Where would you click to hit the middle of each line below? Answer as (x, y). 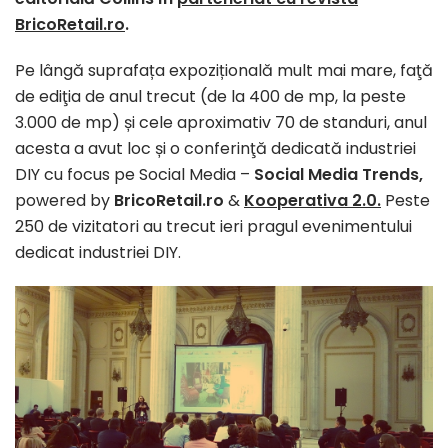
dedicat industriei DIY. (98, 252)
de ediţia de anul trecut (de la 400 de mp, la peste (210, 96)
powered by (64, 200)
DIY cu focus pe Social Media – (134, 174)
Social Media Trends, (338, 174)
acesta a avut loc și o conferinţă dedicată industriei (215, 148)
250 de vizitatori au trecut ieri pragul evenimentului (213, 226)
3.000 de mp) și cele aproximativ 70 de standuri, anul (221, 122)
